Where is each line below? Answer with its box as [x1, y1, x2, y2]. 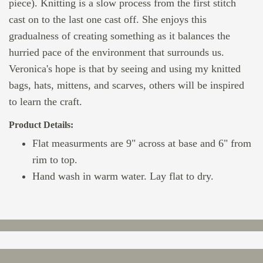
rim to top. [32, 154, 77, 166]
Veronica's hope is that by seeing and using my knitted [9, 63, 241, 75]
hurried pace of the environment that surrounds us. [9, 46, 224, 58]
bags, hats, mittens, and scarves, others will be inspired [9, 79, 244, 91]
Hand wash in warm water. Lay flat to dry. [32, 170, 214, 182]
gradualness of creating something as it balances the [9, 30, 230, 42]
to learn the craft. [9, 96, 82, 107]
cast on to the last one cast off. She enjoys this [9, 14, 207, 25]
